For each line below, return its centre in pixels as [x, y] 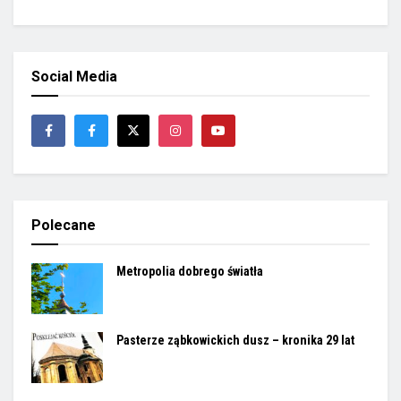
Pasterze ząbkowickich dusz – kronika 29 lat [235, 341]
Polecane [64, 226]
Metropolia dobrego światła [190, 272]
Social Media [74, 77]
